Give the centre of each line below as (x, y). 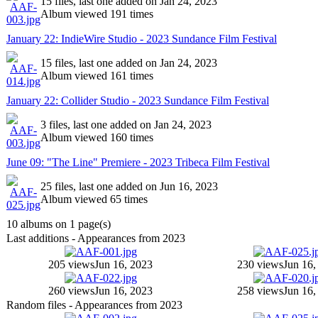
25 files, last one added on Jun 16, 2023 (129, 186)
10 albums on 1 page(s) (59, 224)
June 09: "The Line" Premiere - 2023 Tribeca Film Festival (138, 162)
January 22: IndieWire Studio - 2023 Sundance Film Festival (142, 39)
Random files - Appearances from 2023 (94, 305)
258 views (260, 291)
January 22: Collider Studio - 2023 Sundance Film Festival (138, 100)
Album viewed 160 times (97, 137)
